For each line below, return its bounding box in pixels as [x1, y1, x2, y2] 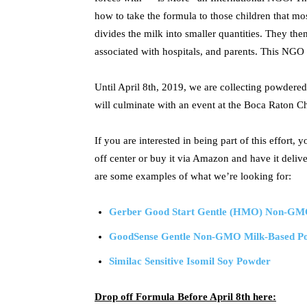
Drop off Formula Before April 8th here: [95, 291, 276, 302]
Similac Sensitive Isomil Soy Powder [109, 256, 271, 267]
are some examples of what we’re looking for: [95, 171, 291, 182]
